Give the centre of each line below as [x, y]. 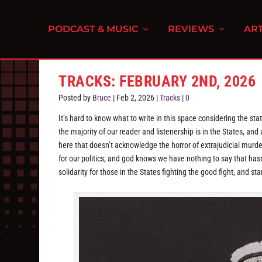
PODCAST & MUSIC [93, 29]
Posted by [76, 98]
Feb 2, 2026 [136, 98]
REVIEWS [191, 29]
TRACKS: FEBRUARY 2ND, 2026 [157, 81]
